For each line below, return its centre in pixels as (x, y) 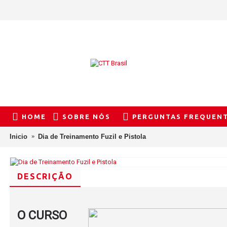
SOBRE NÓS (86, 117)
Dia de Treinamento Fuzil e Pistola (92, 136)
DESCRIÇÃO (45, 176)
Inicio (18, 136)
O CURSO (42, 215)
